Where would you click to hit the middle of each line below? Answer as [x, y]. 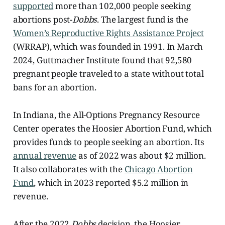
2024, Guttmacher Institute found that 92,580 [102, 60]
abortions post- [43, 19]
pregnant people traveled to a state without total [108, 73]
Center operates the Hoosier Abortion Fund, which [112, 128]
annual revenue [45, 155]
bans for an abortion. [55, 87]
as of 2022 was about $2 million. [141, 155]
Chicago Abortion [158, 169]
